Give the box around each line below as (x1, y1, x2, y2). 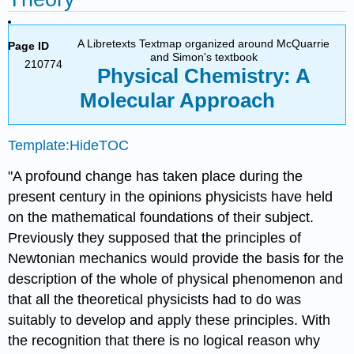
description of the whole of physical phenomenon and (8, 270, 344, 287)
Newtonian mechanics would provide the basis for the (8, 250, 345, 266)
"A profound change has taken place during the (8, 168, 303, 184)
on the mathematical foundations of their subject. (8, 209, 314, 225)
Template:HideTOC (8, 137, 130, 153)
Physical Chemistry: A (96, 63, 311, 88)
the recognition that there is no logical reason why (8, 332, 321, 348)
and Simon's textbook (149, 50, 258, 63)
